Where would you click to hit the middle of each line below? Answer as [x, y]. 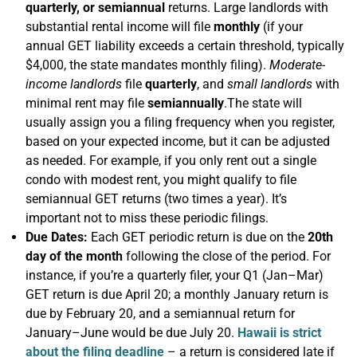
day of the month [74, 256]
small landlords [270, 84]
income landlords [74, 84]
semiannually [186, 103]
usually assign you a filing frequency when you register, [180, 122]
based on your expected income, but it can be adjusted [178, 141]
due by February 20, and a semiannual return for [160, 314]
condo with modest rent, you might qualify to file [161, 180]
